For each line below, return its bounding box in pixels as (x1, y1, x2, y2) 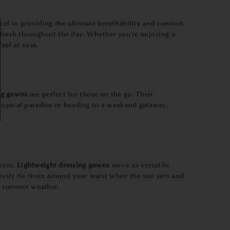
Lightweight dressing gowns (17, 161, 110, 169)
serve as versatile (111, 161, 169, 169)
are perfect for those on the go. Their (29, 90, 154, 99)
